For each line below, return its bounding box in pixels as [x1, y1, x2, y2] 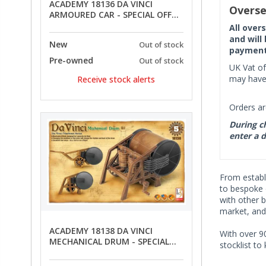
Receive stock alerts [77, 74, 156, 85]
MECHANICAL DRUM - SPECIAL [49, 236, 169, 248]
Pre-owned [49, 55, 93, 66]
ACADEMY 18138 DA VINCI [49, 225, 91, 237]
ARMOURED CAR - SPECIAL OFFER [49, 9, 182, 21]
